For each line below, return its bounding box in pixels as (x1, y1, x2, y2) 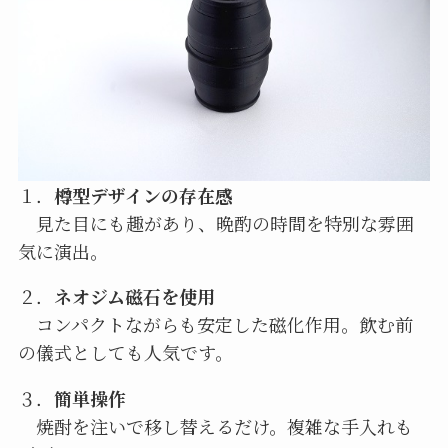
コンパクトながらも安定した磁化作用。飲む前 (17, 311, 413, 338)
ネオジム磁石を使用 (53, 283, 215, 310)
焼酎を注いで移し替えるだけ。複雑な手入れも (17, 413, 413, 440)
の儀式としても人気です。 (17, 339, 233, 366)
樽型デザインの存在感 (53, 181, 233, 208)
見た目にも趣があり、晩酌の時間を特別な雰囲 (17, 209, 414, 236)
